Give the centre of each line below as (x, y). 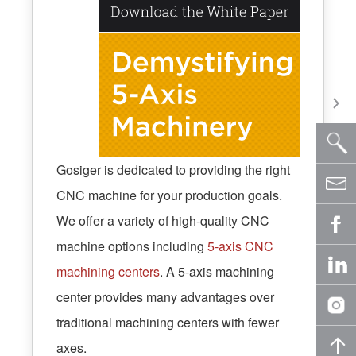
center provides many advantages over (165, 296)
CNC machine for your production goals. (169, 195)
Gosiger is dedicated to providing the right (173, 169)
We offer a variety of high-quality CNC (163, 220)
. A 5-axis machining (217, 271)
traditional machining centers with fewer (168, 322)
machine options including (132, 246)
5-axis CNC (240, 246)
